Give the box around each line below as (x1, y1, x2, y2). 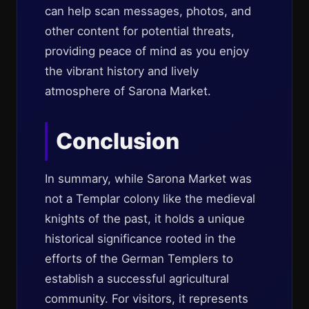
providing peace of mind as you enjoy (45, 44, 249, 58)
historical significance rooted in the (45, 232, 236, 246)
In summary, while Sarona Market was (45, 172, 252, 186)
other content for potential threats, (45, 24, 235, 38)
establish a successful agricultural (45, 272, 229, 286)
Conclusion (56, 128, 179, 154)
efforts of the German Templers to (45, 252, 233, 266)
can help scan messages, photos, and (45, 4, 251, 18)
